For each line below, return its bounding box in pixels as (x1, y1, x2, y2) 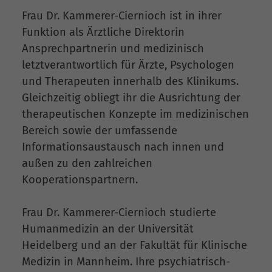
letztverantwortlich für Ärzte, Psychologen (22, 58, 234, 72)
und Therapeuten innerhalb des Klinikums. (22, 74, 239, 88)
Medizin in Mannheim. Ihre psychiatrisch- (22, 255, 230, 269)
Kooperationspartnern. (22, 172, 138, 186)
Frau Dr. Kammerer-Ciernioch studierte (22, 206, 216, 220)
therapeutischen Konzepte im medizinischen (22, 107, 249, 121)
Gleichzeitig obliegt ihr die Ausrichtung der (22, 90, 240, 104)
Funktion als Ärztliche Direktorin (22, 25, 185, 39)
